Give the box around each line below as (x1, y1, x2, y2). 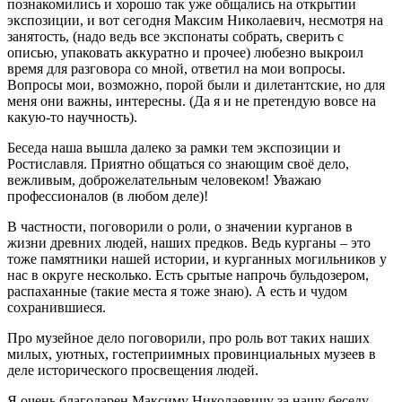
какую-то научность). (7, 109, 137, 125)
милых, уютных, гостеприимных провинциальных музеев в (7, 345, 376, 362)
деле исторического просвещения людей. (7, 362, 258, 378)
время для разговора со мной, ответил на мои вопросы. (7, 60, 345, 76)
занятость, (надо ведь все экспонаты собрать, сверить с (7, 28, 344, 44)
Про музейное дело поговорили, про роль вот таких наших (7, 329, 370, 345)
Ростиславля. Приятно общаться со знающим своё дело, (7, 155, 349, 171)
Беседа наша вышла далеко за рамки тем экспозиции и (7, 139, 341, 155)
